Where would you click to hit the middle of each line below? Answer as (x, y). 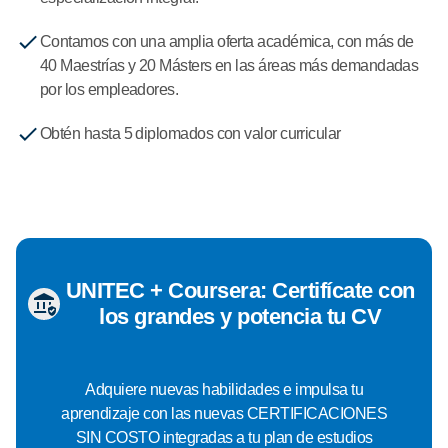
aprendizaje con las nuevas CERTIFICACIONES (224, 413)
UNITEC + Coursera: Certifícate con (240, 290)
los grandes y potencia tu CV (240, 316)
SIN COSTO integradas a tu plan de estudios (224, 437)
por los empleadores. (109, 89)
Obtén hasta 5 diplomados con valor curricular (190, 133)
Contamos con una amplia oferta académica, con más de (227, 41)
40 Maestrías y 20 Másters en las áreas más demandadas (229, 65)
